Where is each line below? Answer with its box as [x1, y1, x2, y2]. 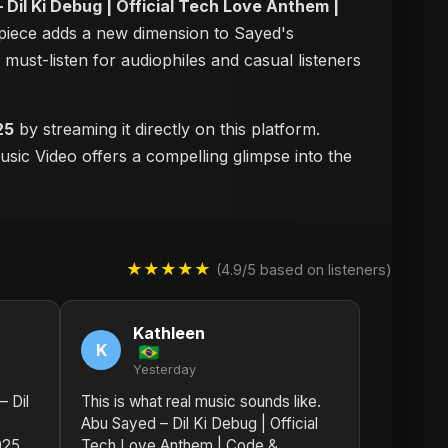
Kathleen [133, 323, 205, 343]
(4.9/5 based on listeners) [216, 260, 392, 278]
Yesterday [133, 362, 196, 377]
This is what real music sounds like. [81, 392, 321, 411]
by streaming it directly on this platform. [14, 119, 320, 139]
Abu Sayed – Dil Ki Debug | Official [81, 414, 318, 433]
